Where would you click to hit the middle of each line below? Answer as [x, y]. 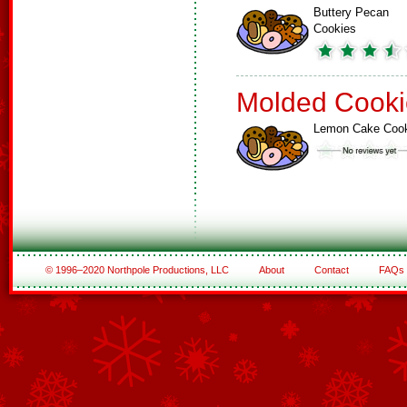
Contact [331, 270]
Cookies [335, 29]
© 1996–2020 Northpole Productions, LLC [138, 270]
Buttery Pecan [351, 12]
